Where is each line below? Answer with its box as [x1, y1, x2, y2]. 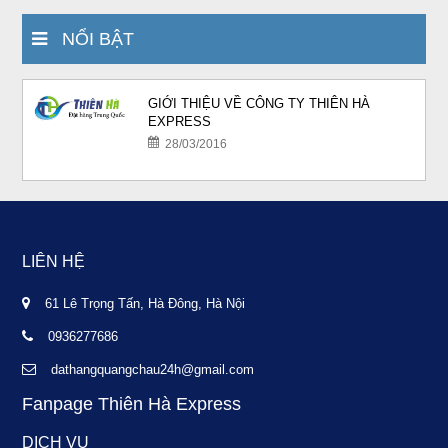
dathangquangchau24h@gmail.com [51, 362, 255, 377]
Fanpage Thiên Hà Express [22, 394, 242, 414]
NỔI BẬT [47, 29, 135, 49]
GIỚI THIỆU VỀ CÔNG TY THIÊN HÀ [148, 96, 371, 111]
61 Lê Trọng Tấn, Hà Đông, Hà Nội [45, 296, 246, 311]
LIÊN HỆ [22, 253, 86, 270]
